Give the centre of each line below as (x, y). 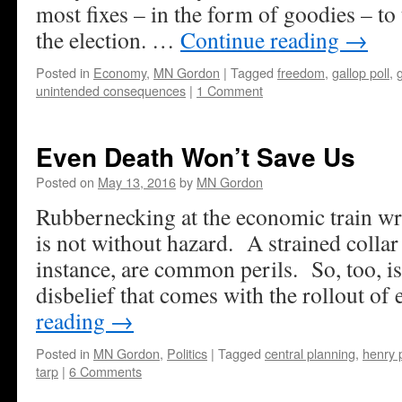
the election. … (108, 39)
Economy (120, 72)
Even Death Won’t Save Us (196, 157)
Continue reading (262, 39)
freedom (301, 72)
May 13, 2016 (137, 182)
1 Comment (230, 90)
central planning (310, 353)
